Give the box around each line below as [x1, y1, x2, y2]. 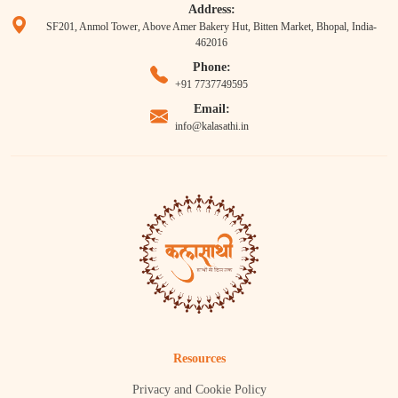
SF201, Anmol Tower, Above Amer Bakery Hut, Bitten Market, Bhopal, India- [46, 20, 377, 34]
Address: [187, 3, 235, 17]
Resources [172, 352, 226, 366]
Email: [193, 102, 230, 116]
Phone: [192, 60, 231, 75]
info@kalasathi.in [174, 120, 249, 133]
